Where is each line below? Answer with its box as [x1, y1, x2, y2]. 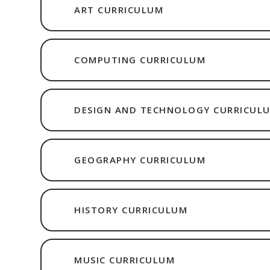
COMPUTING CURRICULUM [74, 53, 206, 66]
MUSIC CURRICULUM [74, 253, 175, 266]
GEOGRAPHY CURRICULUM [74, 153, 206, 166]
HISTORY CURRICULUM [74, 203, 188, 216]
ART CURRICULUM [74, 3, 164, 16]
